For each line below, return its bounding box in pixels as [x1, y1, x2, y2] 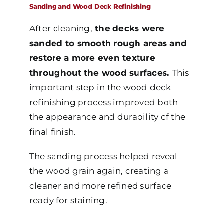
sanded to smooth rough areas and [29, 38, 187, 48]
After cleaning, [29, 23, 92, 33]
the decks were [92, 23, 165, 33]
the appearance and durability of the [29, 111, 186, 122]
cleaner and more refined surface [29, 180, 172, 191]
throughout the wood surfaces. [29, 67, 172, 78]
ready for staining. [29, 195, 107, 205]
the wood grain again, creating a [29, 165, 169, 176]
